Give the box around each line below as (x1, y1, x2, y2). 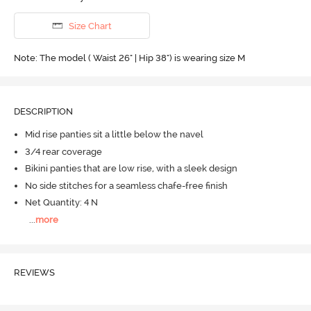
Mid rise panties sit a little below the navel (24, 129, 203, 140)
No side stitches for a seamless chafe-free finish (24, 180, 228, 191)
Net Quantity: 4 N (24, 197, 98, 208)
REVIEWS (13, 267, 55, 278)
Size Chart (68, 20, 112, 31)
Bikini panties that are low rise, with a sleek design (24, 163, 237, 174)
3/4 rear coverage (24, 146, 102, 157)
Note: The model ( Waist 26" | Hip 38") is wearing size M (13, 52, 245, 63)
